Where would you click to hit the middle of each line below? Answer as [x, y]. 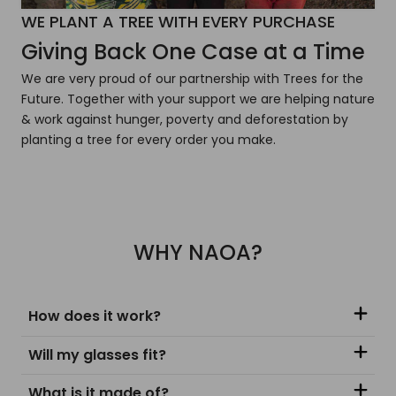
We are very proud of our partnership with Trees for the [192, 79]
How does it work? [95, 316]
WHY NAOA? [198, 253]
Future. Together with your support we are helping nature [198, 99]
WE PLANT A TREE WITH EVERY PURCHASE [178, 22]
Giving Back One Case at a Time [193, 52]
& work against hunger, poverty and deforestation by [185, 120]
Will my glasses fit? [97, 354]
